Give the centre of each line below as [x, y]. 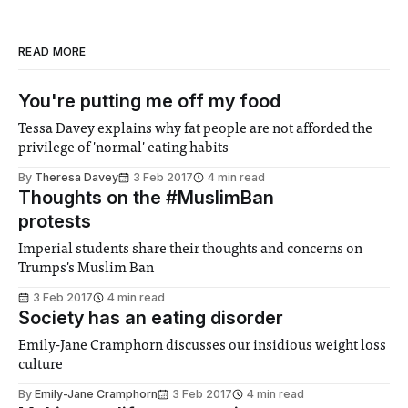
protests [55, 222]
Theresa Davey [76, 178]
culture [41, 366]
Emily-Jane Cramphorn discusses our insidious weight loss [203, 347]
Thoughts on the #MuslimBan [146, 198]
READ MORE [52, 52]
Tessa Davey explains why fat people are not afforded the [196, 130]
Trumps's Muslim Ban [87, 269]
